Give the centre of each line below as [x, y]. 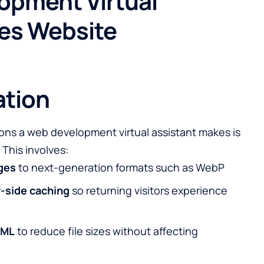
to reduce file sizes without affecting [106, 231]
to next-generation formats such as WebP [120, 168]
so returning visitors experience [148, 191]
